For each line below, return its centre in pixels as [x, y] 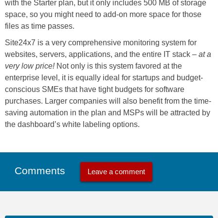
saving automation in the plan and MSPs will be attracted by [108, 113]
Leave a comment [116, 171]
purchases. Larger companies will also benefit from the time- [108, 101]
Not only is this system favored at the [118, 66]
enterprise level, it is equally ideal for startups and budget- [104, 78]
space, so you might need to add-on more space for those [103, 15]
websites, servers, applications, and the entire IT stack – [102, 54]
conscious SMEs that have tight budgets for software [95, 90]
